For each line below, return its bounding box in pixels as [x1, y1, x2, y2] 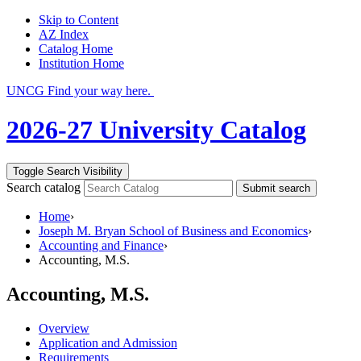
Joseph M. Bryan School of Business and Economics [39, 223, 308, 238]
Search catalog [6, 180, 81, 194]
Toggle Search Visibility [13, 164, 122, 177]
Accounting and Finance [39, 238, 164, 252]
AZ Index [39, 27, 89, 41]
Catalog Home [39, 42, 113, 56]
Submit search [243, 181, 310, 194]
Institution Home [39, 56, 124, 70]
